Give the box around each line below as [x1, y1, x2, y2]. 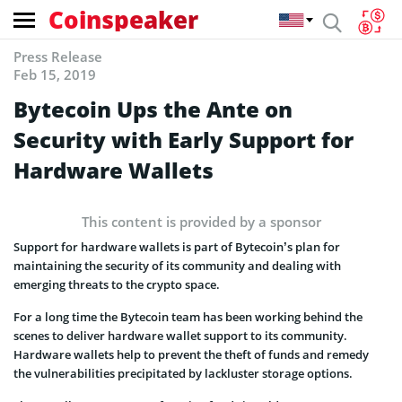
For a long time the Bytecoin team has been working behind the [13, 309, 363, 325]
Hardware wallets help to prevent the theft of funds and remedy [13, 346, 369, 363]
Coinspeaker [48, 3, 198, 36]
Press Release [13, 48, 102, 66]
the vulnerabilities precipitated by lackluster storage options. [13, 365, 353, 381]
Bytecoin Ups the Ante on [13, 94, 293, 124]
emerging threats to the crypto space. [13, 276, 220, 293]
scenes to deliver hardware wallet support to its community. [13, 328, 347, 344]
